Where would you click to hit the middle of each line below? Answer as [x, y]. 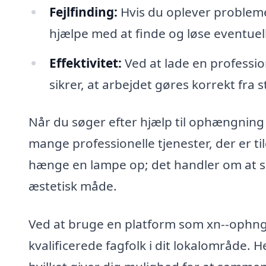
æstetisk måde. [73, 186]
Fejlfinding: [83, 12]
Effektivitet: [85, 63]
